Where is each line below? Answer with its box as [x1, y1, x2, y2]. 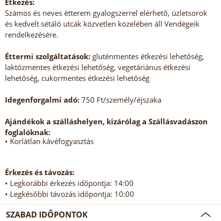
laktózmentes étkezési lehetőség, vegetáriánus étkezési [5, 62, 190, 73]
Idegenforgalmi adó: [5, 95, 79, 105]
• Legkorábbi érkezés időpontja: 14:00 [5, 178, 134, 188]
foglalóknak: [5, 127, 50, 138]
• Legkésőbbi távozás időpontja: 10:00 [5, 189, 134, 199]
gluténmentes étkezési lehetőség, [90, 51, 204, 62]
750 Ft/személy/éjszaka [79, 95, 161, 105]
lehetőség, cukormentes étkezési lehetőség [5, 73, 149, 83]
